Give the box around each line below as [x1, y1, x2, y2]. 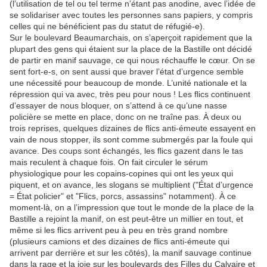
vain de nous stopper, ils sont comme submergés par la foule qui [10, 135, 253, 145]
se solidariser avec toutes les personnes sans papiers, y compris [10, 10, 253, 20]
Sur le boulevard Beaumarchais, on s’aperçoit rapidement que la [10, 33, 252, 43]
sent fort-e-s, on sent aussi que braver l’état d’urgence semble [10, 67, 244, 77]
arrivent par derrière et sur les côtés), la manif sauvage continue [10, 248, 252, 258]
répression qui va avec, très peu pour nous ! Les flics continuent [10, 89, 250, 100]
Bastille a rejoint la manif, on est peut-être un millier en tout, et [10, 214, 243, 224]
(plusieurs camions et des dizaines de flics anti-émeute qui [10, 237, 229, 247]
